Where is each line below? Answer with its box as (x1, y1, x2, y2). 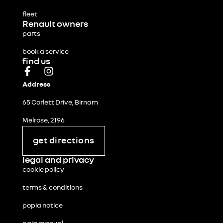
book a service (22, 48, 69, 55)
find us (22, 57, 50, 66)
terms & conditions (22, 184, 83, 191)
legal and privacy (22, 156, 94, 165)
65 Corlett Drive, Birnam (22, 99, 98, 106)
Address (22, 81, 50, 88)
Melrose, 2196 (22, 117, 65, 124)
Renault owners (22, 20, 88, 29)
